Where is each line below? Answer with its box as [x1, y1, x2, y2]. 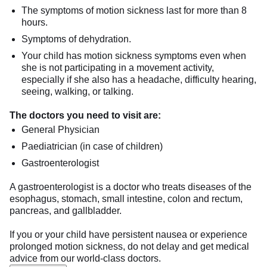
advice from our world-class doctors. [10, 253, 161, 263]
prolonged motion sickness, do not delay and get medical [10, 241, 249, 252]
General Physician [21, 124, 100, 135]
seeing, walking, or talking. [21, 86, 133, 97]
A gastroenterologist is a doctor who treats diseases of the [10, 181, 252, 192]
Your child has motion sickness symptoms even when [21, 50, 246, 61]
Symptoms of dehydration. [21, 33, 131, 44]
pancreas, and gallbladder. [10, 205, 124, 216]
